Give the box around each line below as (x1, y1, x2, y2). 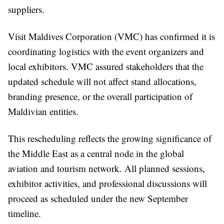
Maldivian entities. (8, 105, 78, 117)
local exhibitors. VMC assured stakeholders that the (8, 60, 203, 72)
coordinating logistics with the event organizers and (8, 45, 204, 57)
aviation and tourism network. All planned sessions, (8, 162, 205, 174)
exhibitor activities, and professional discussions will (8, 177, 207, 189)
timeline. (8, 207, 41, 219)
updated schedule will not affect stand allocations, (8, 75, 196, 87)
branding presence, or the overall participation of (8, 90, 192, 102)
